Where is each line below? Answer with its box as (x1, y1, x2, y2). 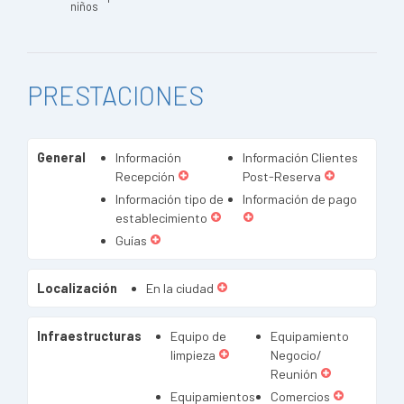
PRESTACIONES (27, 79, 204, 111)
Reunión (271, 366, 317, 381)
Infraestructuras (37, 328, 142, 344)
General (37, 150, 86, 165)
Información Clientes (243, 150, 359, 165)
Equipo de (170, 328, 226, 344)
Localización (37, 280, 117, 296)
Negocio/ (271, 347, 322, 363)
